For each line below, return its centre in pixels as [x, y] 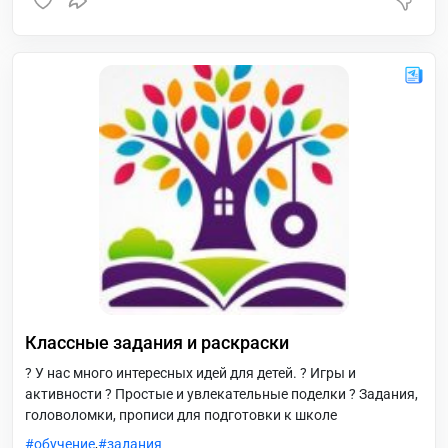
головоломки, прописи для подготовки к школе [181, 415]
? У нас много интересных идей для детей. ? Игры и [190, 373]
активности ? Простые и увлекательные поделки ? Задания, [221, 394]
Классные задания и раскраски [157, 342]
